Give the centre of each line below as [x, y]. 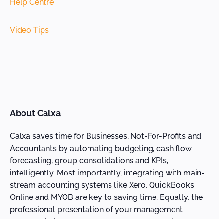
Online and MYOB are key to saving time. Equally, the [106, 197]
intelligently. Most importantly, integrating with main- [107, 173]
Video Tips [29, 30]
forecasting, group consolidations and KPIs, [89, 161]
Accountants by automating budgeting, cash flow [101, 148]
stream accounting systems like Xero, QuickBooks [102, 185]
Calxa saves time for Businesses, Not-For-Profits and [106, 136]
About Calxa [35, 113]
